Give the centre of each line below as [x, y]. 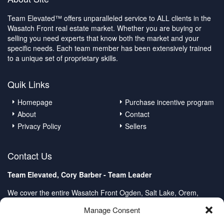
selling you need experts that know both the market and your [103, 38]
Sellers [136, 126]
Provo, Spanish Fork [40, 201]
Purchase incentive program [169, 102]
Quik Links [28, 84]
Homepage [35, 102]
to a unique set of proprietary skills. [63, 58]
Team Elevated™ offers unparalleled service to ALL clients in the [109, 18]
